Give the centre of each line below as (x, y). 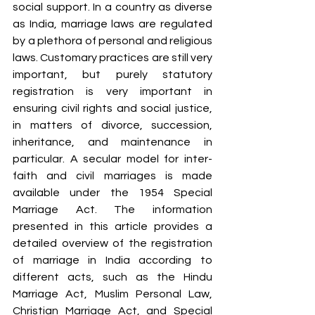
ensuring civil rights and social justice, (112, 108)
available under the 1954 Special (112, 192)
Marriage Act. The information (112, 209)
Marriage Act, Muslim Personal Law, (112, 294)
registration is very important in (112, 91)
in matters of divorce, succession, (112, 125)
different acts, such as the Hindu (112, 277)
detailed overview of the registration (112, 243)
